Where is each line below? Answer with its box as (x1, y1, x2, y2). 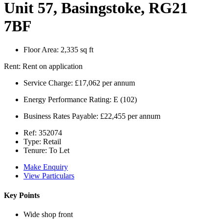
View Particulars (23, 172, 74, 180)
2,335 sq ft (59, 45, 93, 54)
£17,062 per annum (73, 79, 135, 88)
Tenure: (23, 146, 47, 155)
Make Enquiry (23, 163, 68, 172)
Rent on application (22, 62, 83, 71)
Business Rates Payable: (23, 112, 98, 121)
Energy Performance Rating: (23, 95, 111, 104)
